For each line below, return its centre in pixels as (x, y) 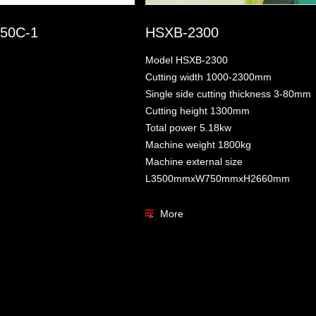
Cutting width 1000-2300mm (208, 77)
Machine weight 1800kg (198, 144)
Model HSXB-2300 (187, 60)
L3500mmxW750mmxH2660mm (218, 178)
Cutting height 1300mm (197, 110)
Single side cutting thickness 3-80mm (228, 93)
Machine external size (194, 161)
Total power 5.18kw (188, 127)
